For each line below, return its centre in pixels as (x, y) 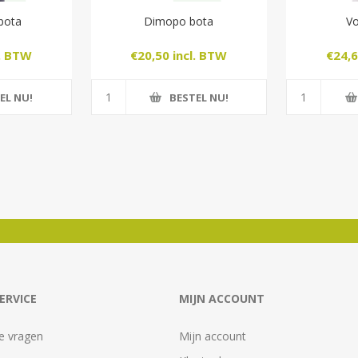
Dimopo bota (179, 22)
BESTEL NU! (199, 97)
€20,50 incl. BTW (179, 55)
